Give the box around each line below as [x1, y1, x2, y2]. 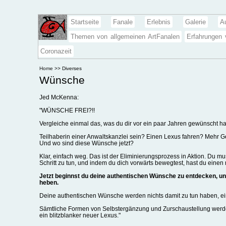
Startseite [70, 18, 99, 26]
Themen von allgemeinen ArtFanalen [70, 33, 180, 40]
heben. [39, 179, 59, 186]
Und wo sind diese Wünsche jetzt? [39, 140, 134, 147]
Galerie [185, 18, 206, 26]
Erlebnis [147, 18, 171, 26]
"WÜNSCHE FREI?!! [39, 107, 95, 114]
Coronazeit [40, 47, 72, 55]
